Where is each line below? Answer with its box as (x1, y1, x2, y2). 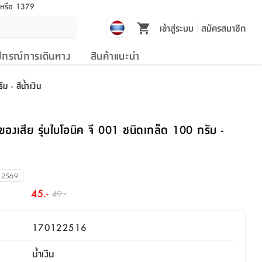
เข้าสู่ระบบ (159, 20, 194, 35)
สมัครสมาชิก (201, 20, 246, 35)
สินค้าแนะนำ (90, 48, 140, 63)
